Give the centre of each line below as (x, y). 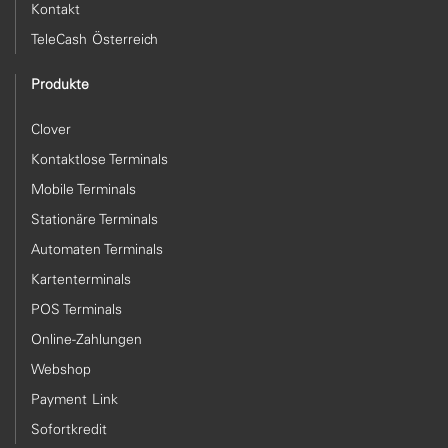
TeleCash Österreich (94, 39)
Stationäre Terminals (94, 219)
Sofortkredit (69, 429)
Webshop (61, 369)
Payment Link (74, 399)
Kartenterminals (81, 279)
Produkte (60, 84)
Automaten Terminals (97, 249)
